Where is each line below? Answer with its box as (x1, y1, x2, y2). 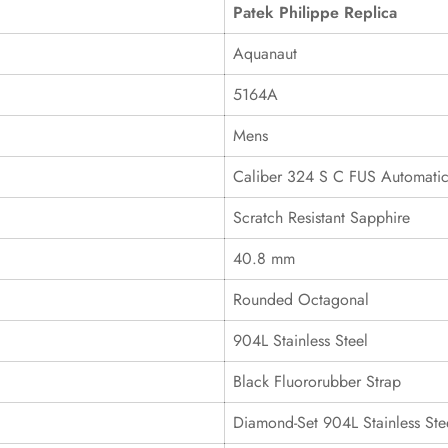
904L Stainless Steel (233, 329, 368, 352)
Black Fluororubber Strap (233, 370, 401, 393)
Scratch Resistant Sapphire (233, 206, 410, 229)
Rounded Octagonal (233, 288, 369, 311)
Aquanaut (233, 42, 297, 65)
